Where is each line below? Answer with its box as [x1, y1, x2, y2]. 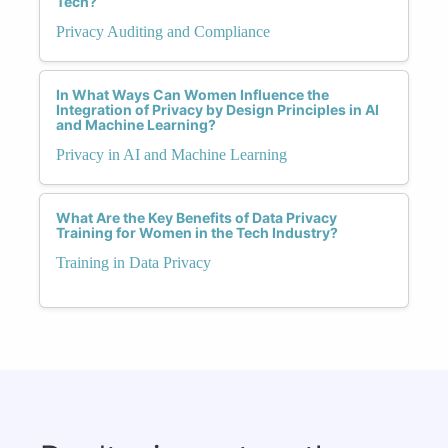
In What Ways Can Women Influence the [56, 85, 329, 103]
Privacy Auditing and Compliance [56, 22, 270, 40]
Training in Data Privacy [56, 253, 211, 271]
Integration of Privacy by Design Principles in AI [56, 100, 379, 118]
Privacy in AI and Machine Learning [56, 145, 287, 163]
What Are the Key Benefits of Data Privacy [56, 208, 337, 226]
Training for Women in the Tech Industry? [56, 223, 338, 241]
